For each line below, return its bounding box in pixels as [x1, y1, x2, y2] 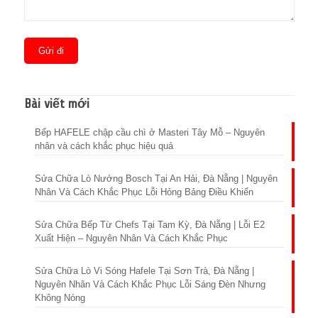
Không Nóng [34, 292, 85, 303]
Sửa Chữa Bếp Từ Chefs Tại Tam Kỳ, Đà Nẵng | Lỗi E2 [34, 219, 265, 230]
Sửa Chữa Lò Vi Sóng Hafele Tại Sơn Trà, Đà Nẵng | [34, 265, 254, 276]
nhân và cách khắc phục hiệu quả [34, 141, 173, 151]
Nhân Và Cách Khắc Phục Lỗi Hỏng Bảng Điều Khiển [34, 187, 253, 197]
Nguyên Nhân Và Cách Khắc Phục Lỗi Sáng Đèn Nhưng [34, 279, 265, 290]
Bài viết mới [23, 97, 89, 111]
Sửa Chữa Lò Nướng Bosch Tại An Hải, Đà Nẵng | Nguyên [34, 173, 278, 184]
